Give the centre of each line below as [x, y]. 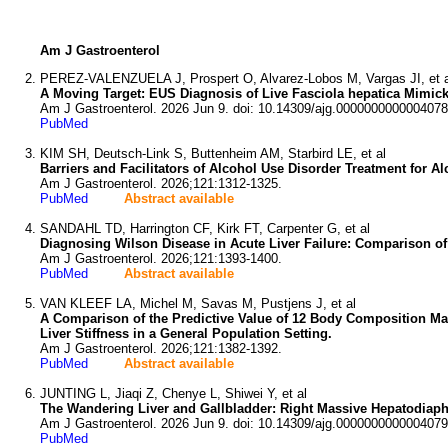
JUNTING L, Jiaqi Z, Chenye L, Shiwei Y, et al [173, 393]
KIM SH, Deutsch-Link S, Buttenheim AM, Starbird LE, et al [213, 153]
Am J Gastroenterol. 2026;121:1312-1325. [161, 183]
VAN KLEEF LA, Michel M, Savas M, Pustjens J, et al [198, 303]
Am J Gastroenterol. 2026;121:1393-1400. [161, 258]
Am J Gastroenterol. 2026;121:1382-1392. [161, 348]
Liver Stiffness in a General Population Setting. [186, 333]
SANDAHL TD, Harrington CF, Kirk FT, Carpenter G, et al [205, 228]
